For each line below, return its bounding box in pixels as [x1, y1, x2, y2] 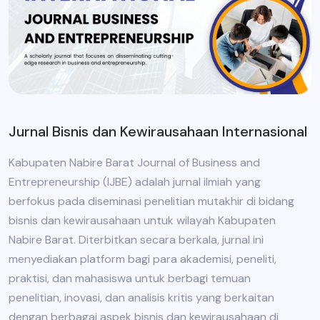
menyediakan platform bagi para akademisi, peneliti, [9, 251, 276, 267]
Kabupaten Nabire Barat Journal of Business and [9, 155, 260, 171]
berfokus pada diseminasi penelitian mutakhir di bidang [9, 194, 294, 209]
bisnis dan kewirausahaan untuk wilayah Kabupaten [9, 213, 276, 229]
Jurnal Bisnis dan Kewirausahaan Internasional [9, 122, 307, 141]
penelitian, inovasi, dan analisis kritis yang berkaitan [9, 290, 274, 306]
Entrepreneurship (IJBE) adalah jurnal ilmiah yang [9, 174, 261, 190]
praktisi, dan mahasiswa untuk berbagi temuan [9, 271, 251, 286]
